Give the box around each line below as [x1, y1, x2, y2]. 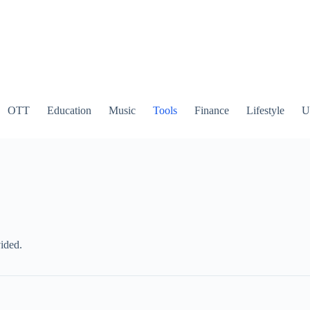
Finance [194, 104, 229, 116]
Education [46, 104, 91, 116]
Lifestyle [246, 104, 284, 116]
